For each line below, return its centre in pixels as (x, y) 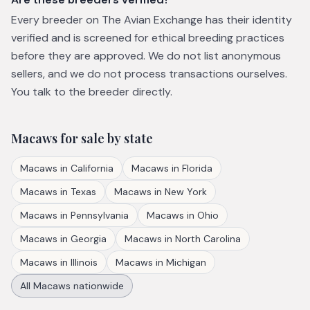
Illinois (84, 262)
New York (186, 192)
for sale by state (105, 138)
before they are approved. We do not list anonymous (146, 56)
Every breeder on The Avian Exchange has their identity (152, 20)
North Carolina (208, 239)
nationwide (97, 286)
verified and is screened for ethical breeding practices (148, 38)
